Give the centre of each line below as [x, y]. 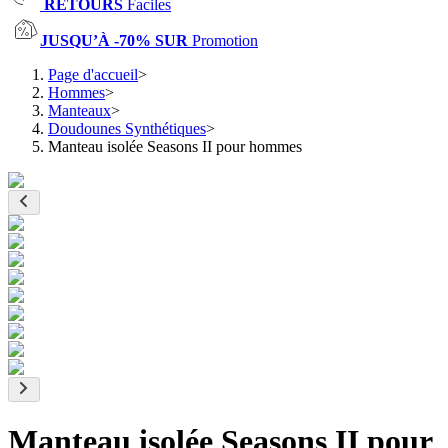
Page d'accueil [93, 74]
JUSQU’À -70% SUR [116, 40]
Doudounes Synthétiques [127, 128]
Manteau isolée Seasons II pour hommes [175, 146]
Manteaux [79, 110]
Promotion [225, 40]
